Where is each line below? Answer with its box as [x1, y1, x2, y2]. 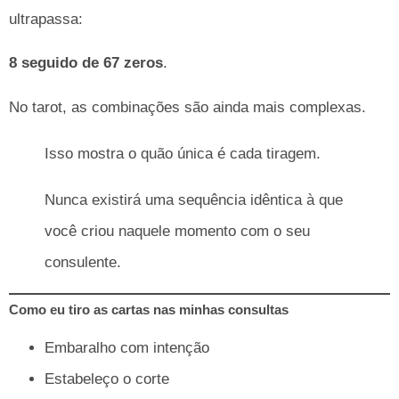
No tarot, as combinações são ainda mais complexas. [9, 98, 366, 116]
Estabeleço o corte [45, 370, 169, 387]
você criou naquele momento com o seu [45, 222, 310, 240]
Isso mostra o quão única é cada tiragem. [45, 144, 321, 162]
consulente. [45, 253, 121, 271]
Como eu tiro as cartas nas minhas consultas [9, 301, 289, 317]
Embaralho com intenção [45, 338, 209, 356]
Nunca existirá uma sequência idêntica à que [45, 191, 343, 208]
